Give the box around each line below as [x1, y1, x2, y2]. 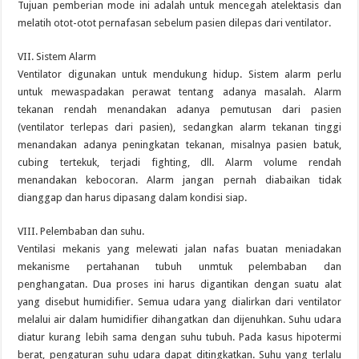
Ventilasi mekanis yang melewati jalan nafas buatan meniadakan [18, 243, 341, 255]
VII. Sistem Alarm [18, 50, 97, 63]
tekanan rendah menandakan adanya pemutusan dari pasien [18, 103, 341, 115]
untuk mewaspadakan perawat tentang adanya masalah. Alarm [18, 86, 341, 98]
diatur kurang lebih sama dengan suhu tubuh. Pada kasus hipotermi [18, 331, 341, 343]
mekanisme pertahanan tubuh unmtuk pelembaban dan [18, 260, 341, 272]
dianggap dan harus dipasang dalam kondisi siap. [18, 192, 248, 204]
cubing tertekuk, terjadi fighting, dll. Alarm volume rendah [18, 156, 341, 168]
